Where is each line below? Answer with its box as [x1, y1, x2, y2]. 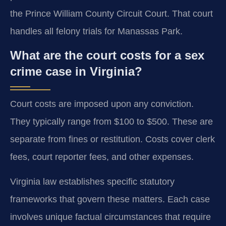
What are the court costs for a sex [10, 48, 204, 62]
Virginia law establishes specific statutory [10, 177, 175, 187]
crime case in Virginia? [10, 64, 142, 78]
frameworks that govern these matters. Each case [10, 194, 210, 205]
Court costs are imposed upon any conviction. [10, 98, 194, 109]
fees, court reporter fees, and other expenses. [10, 151, 194, 162]
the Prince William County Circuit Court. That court [10, 8, 213, 19]
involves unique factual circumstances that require [10, 212, 211, 222]
